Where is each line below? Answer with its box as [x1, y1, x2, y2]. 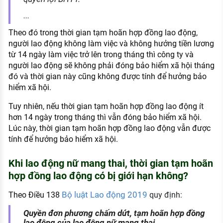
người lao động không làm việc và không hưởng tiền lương [8, 39, 214, 49]
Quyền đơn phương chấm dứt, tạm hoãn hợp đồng [23, 208, 205, 219]
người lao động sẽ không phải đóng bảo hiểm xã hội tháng [8, 61, 215, 71]
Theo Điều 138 [8, 190, 62, 200]
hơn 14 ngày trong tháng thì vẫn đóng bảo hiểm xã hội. [8, 112, 202, 122]
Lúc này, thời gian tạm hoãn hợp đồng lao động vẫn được [8, 123, 211, 133]
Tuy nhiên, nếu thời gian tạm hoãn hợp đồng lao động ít [8, 102, 204, 111]
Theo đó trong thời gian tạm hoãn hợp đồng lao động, [8, 28, 198, 38]
